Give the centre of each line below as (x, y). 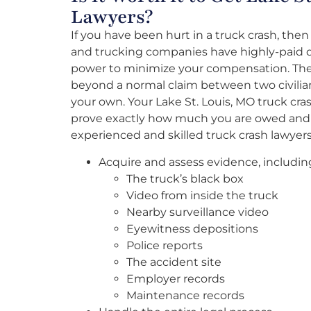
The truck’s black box (185, 178)
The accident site (174, 262)
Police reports (165, 245)
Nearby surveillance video (197, 212)
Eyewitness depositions (192, 228)
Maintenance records (185, 295)
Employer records (176, 278)
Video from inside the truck (202, 195)
